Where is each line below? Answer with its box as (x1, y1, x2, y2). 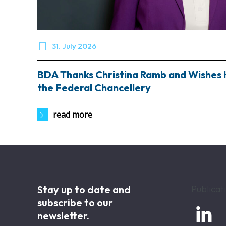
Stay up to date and (37, 183, 131, 196)
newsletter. (37, 209, 89, 222)
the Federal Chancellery (37, 81, 151, 94)
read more (53, 109, 93, 121)
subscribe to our (37, 196, 113, 209)
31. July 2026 (52, 41, 97, 51)
